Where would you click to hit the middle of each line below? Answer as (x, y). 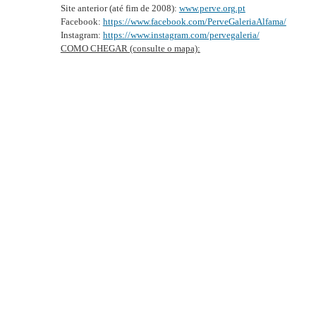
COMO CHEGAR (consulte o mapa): (130, 48)
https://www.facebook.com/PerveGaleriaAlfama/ (194, 22)
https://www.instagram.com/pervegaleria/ (181, 35)
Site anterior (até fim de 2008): (120, 8)
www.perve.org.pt (212, 8)
